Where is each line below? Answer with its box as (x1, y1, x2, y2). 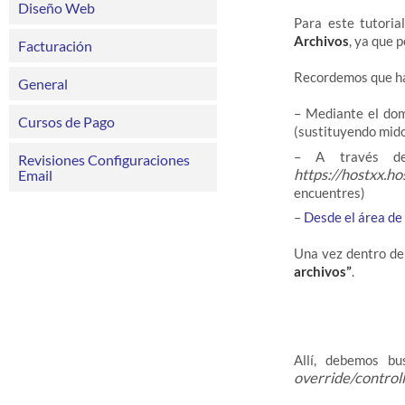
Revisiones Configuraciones (18, 151, 190, 168)
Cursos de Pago (18, 113, 115, 130)
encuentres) (294, 184, 365, 201)
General (18, 75, 68, 92)
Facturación (18, 37, 92, 54)
